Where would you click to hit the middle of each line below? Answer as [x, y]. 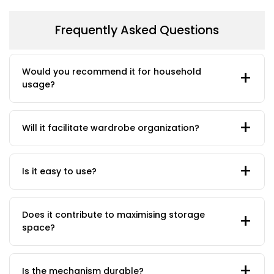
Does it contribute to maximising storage [113, 214]
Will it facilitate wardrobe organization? [111, 128]
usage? [39, 84]
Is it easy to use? [59, 171]
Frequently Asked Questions [137, 31]
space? [39, 227]
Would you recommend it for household [112, 71]
